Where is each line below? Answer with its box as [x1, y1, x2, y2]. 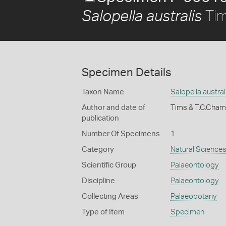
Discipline [82, 177, 115, 185]
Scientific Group [82, 161, 136, 169]
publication [82, 115, 119, 122]
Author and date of [82, 104, 145, 111]
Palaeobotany [170, 193, 216, 200]
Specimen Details [82, 67, 171, 78]
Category [82, 146, 114, 153]
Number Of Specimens [82, 130, 160, 138]
